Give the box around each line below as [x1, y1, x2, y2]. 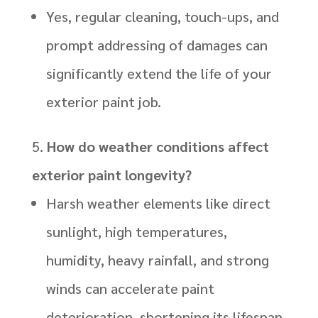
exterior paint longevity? [31, 165, 192, 184]
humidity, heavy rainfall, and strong [45, 250, 269, 269]
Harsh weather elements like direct [45, 193, 270, 212]
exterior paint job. [45, 92, 161, 111]
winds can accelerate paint [45, 278, 214, 297]
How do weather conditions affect [46, 136, 269, 155]
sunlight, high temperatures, [45, 221, 227, 241]
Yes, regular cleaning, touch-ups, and [45, 6, 279, 26]
